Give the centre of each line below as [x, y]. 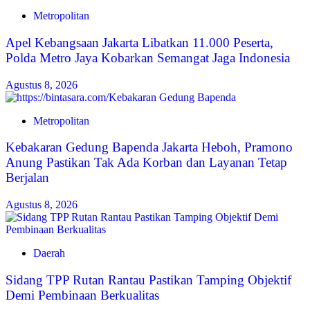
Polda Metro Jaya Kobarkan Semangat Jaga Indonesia [148, 58]
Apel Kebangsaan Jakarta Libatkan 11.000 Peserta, [139, 43]
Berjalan [27, 178]
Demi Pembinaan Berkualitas [82, 295]
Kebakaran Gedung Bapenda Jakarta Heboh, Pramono [149, 147]
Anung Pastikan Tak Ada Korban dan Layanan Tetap [146, 163]
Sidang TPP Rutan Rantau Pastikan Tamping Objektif [148, 280]
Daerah [49, 253]
